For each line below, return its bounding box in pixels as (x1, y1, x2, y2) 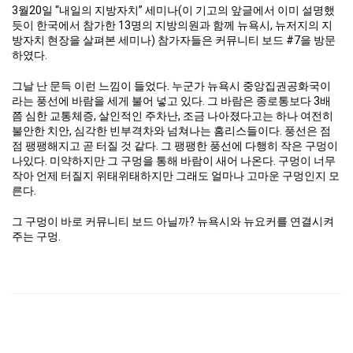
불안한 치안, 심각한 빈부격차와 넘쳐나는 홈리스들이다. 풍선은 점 (12, 124, 331, 137)
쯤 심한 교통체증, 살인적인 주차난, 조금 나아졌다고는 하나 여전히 (12, 109, 333, 122)
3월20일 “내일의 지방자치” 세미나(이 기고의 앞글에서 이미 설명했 (12, 3, 335, 17)
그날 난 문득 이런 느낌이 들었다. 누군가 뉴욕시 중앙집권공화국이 (12, 79, 331, 92)
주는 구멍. (12, 229, 65, 243)
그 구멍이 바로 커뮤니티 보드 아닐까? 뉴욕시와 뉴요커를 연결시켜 (12, 214, 334, 228)
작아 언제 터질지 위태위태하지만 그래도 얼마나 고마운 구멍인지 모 (12, 169, 340, 182)
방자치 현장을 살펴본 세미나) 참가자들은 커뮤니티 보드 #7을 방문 (12, 33, 336, 46)
